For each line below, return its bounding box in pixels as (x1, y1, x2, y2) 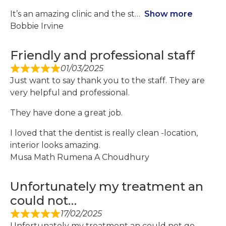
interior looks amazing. (10, 140, 100, 150)
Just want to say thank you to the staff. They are (10, 76, 205, 86)
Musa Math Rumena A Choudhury (10, 152, 149, 162)
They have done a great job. (10, 108, 123, 118)
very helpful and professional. (10, 88, 130, 98)
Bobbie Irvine (10, 21, 64, 31)
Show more (144, 9, 193, 19)
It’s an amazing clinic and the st (10, 9, 135, 19)
